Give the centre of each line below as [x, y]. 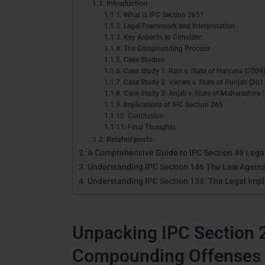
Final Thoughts [151, 127]
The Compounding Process [167, 48]
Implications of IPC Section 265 [173, 104]
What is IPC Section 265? [163, 14]
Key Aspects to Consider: [163, 37]
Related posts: [131, 139]
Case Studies [144, 59]
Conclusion [146, 116]
